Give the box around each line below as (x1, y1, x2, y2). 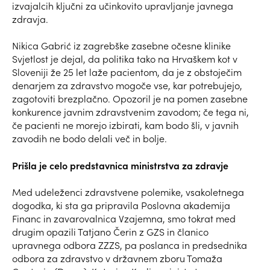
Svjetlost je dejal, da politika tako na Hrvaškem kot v (12, 52, 237, 65)
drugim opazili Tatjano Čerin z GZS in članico (12, 225, 209, 238)
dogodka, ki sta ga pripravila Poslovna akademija (12, 198, 230, 212)
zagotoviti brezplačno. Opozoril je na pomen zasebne (12, 92, 248, 105)
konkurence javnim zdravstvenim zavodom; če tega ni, (12, 105, 249, 118)
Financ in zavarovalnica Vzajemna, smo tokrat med (12, 212, 236, 225)
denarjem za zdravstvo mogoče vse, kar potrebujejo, (12, 78, 242, 92)
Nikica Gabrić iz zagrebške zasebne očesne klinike (12, 39, 231, 52)
